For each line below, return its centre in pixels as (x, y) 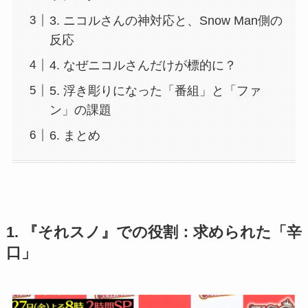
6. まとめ (75, 135)
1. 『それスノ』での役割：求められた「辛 (154, 233)
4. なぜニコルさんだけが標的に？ (143, 65)
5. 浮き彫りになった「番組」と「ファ (155, 90)
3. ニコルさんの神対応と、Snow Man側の (166, 20)
